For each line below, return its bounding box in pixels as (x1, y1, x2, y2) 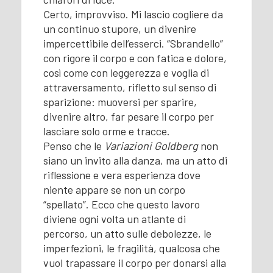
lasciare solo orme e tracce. (43, 124, 170, 138)
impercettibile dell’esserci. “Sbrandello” (43, 36, 223, 50)
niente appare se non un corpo (43, 182, 185, 196)
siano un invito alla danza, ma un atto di (43, 153, 227, 167)
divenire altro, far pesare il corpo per (43, 109, 214, 123)
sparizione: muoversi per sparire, (43, 94, 197, 108)
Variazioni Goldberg (104, 138, 198, 152)
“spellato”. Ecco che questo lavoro (43, 197, 200, 211)
